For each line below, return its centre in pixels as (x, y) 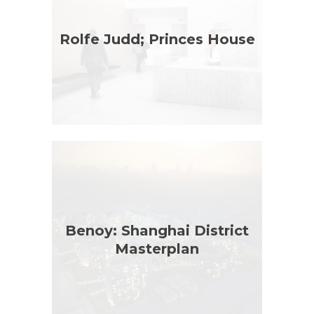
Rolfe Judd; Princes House (157, 40)
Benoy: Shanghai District (157, 230)
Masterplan (157, 248)
